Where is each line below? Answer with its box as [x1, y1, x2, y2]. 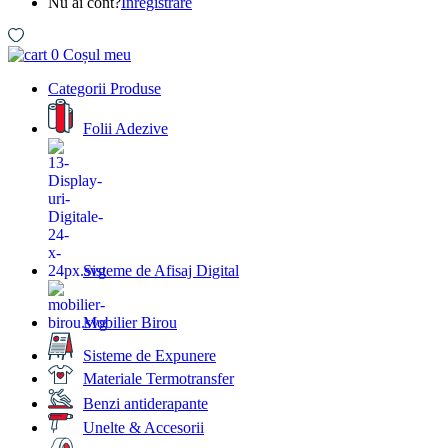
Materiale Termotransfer [83, 369, 234, 387]
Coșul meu [63, 46, 131, 64]
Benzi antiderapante [83, 394, 208, 412]
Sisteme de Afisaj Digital [83, 261, 239, 279]
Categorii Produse [48, 80, 161, 98]
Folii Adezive [83, 119, 168, 137]
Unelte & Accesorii [83, 419, 204, 437]
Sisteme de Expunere [83, 346, 216, 364]
